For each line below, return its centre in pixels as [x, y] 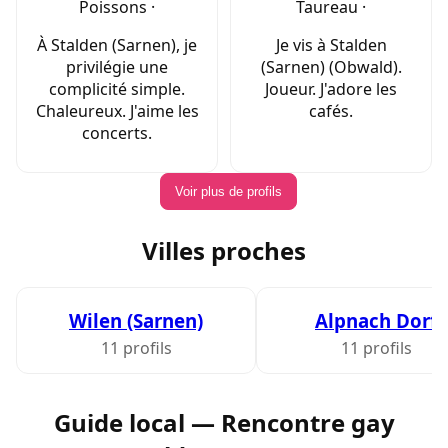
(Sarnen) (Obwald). [331, 67]
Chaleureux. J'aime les [117, 111]
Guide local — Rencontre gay [224, 422]
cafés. [331, 111]
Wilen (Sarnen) [136, 320]
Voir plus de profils [228, 192]
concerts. [117, 133]
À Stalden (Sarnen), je [117, 45]
